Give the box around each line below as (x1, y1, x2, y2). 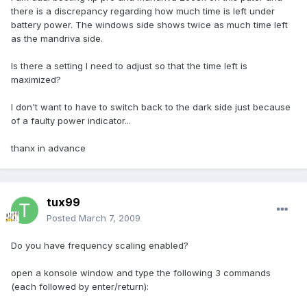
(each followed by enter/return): (11, 281, 149, 293)
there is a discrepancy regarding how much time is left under (11, 5, 275, 17)
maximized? (11, 74, 61, 86)
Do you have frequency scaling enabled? (11, 240, 188, 251)
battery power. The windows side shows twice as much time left (11, 19, 288, 31)
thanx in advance (11, 143, 86, 154)
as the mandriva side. (11, 33, 103, 45)
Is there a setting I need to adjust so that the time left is (11, 60, 247, 72)
